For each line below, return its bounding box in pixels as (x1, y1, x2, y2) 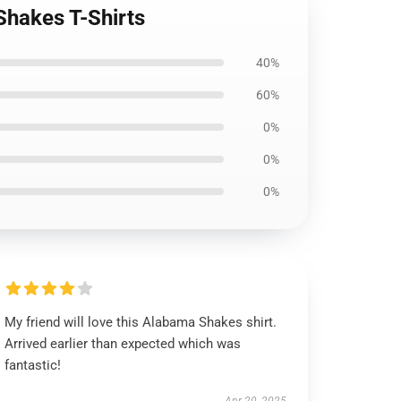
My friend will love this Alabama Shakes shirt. (4, 314, 277, 330)
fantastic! (4, 357, 62, 373)
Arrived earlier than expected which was (4, 336, 242, 352)
